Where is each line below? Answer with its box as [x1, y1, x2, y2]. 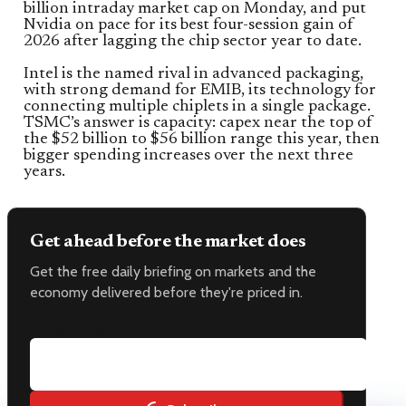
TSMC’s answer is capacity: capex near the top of [24, 115, 372, 132]
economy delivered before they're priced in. [30, 284, 303, 302]
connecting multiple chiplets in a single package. [24, 99, 371, 116]
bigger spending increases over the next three [24, 148, 353, 165]
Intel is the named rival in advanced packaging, [24, 66, 363, 83]
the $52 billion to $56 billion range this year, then [24, 131, 380, 149]
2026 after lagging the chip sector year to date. [24, 34, 362, 51]
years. [24, 164, 65, 181]
